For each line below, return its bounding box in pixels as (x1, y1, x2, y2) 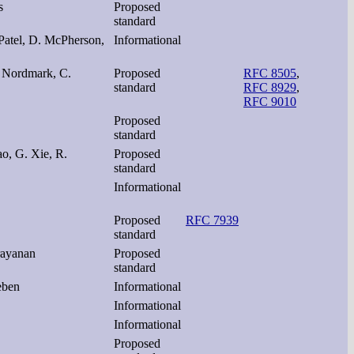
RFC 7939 (186, 213, 239, 227)
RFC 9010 (243, 94, 296, 108)
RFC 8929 (243, 80, 296, 94)
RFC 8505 (243, 66, 296, 80)
